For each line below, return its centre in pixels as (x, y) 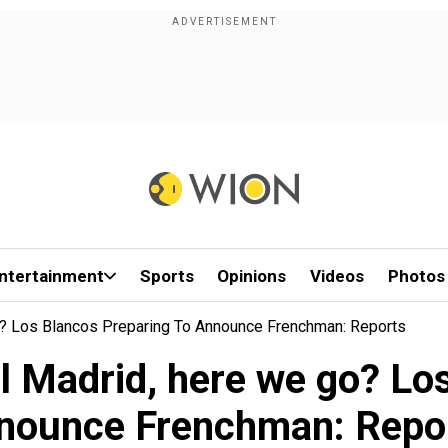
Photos (416, 276)
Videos (337, 276)
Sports (166, 276)
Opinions (252, 276)
